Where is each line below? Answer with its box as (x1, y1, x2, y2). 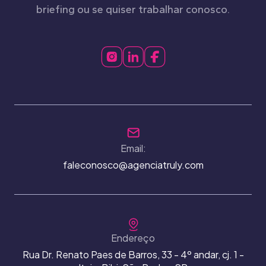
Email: (120, 141, 146, 154)
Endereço (111, 231, 155, 244)
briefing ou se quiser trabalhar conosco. (36, 2, 230, 16)
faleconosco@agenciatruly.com (62, 158, 204, 171)
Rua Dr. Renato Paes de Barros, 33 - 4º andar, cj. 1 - (22, 248, 244, 261)
